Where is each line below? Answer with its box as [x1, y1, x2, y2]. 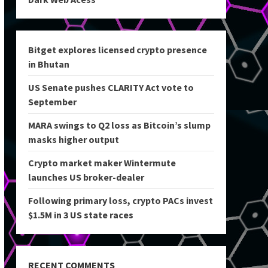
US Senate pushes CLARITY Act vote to [28, 81, 194, 93]
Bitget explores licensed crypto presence [28, 44, 207, 56]
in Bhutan [28, 58, 69, 70]
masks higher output [28, 133, 119, 145]
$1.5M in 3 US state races [28, 209, 133, 221]
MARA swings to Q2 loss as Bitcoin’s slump [28, 119, 211, 131]
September [28, 96, 77, 108]
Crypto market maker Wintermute [28, 157, 176, 169]
